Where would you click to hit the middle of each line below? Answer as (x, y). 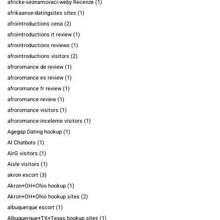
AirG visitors (23, 154)
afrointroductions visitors (38, 56)
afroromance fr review (34, 89)
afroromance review (32, 100)
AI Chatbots (22, 143)
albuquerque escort (31, 208)
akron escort (23, 175)
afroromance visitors (33, 110)
